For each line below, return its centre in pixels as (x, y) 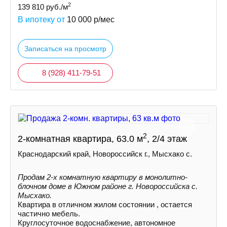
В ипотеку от (42, 20)
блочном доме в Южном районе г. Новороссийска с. (108, 186)
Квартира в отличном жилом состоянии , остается (105, 204)
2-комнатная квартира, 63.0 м (80, 139)
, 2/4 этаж (167, 139)
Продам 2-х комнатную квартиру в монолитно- (103, 177)
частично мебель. (49, 214)
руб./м (56, 7)
